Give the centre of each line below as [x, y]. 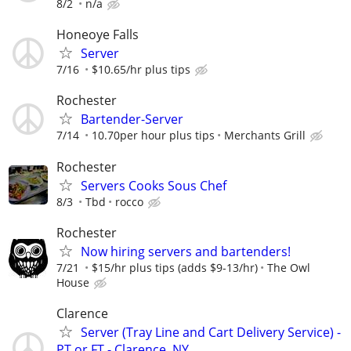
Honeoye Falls [98, 35]
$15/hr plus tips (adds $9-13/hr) [175, 267]
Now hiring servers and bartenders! [186, 251]
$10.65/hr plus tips [141, 70]
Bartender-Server [132, 119]
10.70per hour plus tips [153, 136]
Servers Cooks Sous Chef [154, 185]
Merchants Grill [265, 136]
